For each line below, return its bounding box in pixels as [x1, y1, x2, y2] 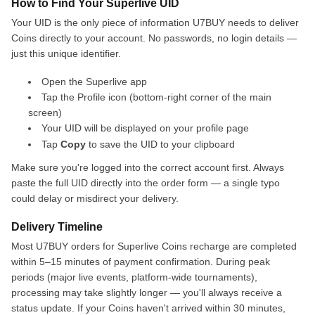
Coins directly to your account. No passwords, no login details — [11, 32, 297, 44]
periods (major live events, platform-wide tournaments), [11, 271, 257, 283]
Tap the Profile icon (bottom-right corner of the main [41, 91, 271, 103]
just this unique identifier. [11, 48, 121, 59]
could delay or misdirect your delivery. [11, 193, 179, 204]
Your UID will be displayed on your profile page [41, 122, 249, 134]
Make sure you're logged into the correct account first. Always [11, 162, 284, 173]
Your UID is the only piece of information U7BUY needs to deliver [11, 17, 299, 28]
